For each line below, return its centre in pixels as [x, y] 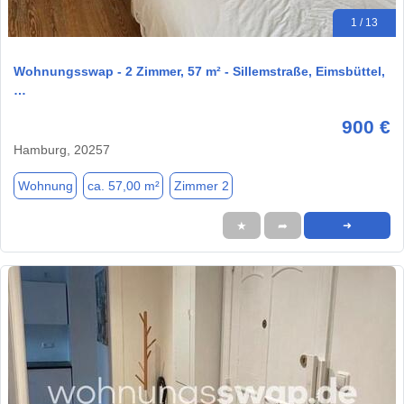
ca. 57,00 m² [123, 185]
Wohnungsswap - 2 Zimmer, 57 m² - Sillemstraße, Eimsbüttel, [199, 72]
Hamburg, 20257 [62, 150]
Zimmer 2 [201, 185]
